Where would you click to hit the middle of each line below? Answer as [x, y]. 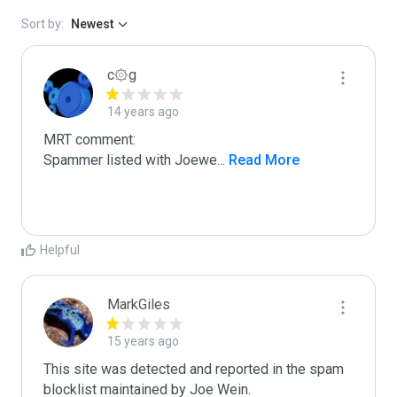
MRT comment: [90, 140]
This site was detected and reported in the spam [194, 369]
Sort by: [43, 24]
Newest [93, 24]
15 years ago [143, 341]
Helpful [60, 250]
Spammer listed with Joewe [130, 160]
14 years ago [143, 112]
